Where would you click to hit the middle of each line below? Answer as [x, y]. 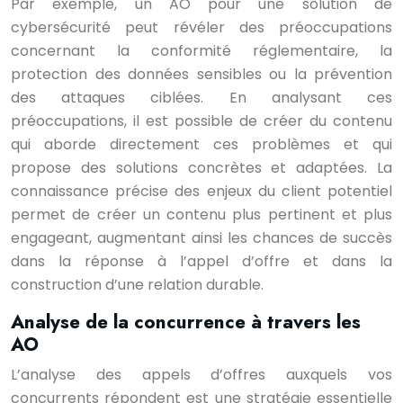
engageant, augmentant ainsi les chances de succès [201, 238]
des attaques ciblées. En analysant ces [201, 98]
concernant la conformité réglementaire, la [201, 51]
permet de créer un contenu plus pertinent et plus [201, 215]
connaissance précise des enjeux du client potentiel [201, 191]
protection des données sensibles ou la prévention [201, 74]
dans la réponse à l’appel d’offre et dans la [201, 261]
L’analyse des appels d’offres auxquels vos [201, 375]
